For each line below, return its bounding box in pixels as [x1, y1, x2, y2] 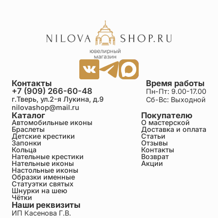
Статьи [141, 131, 166, 140]
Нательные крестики [11, 152, 84, 161]
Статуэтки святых [11, 179, 73, 188]
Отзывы [141, 138, 168, 147]
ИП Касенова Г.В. [11, 208, 71, 217]
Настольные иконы [11, 165, 78, 174]
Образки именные [11, 172, 75, 181]
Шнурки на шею [11, 186, 67, 195]
